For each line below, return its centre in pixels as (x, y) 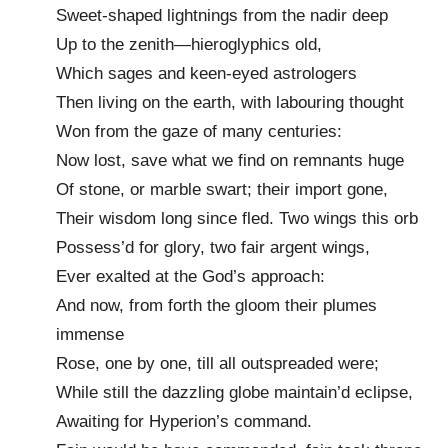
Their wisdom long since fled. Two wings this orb (237, 218)
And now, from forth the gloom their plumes (216, 305)
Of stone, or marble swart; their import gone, (222, 189)
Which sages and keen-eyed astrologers (206, 73)
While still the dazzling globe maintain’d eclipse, (234, 392)
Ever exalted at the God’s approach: (190, 276)
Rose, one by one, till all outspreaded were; (217, 363)
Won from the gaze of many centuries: (199, 131)
